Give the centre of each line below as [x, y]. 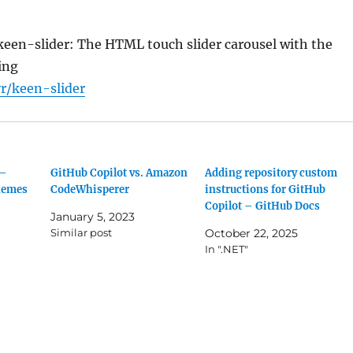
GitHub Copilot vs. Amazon [119, 173]
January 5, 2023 [93, 217]
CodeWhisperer [90, 190]
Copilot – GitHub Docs [262, 206]
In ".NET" [226, 249]
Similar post [82, 232]
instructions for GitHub [265, 190]
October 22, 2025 [251, 233]
